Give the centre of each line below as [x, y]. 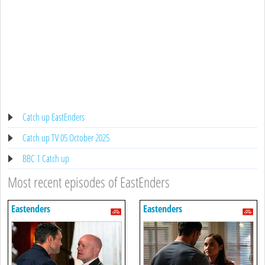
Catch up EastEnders [54, 117]
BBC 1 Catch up [46, 158]
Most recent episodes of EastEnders [89, 182]
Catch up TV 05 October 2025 [66, 138]
